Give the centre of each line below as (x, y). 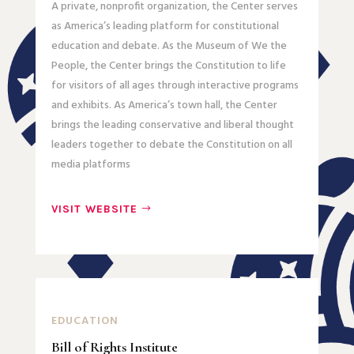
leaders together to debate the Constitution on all (171, 145)
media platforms (90, 165)
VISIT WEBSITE (94, 209)
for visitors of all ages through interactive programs (175, 86)
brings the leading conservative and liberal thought (172, 126)
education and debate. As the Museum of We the (169, 47)
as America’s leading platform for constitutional (165, 27)
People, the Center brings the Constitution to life (168, 66)
